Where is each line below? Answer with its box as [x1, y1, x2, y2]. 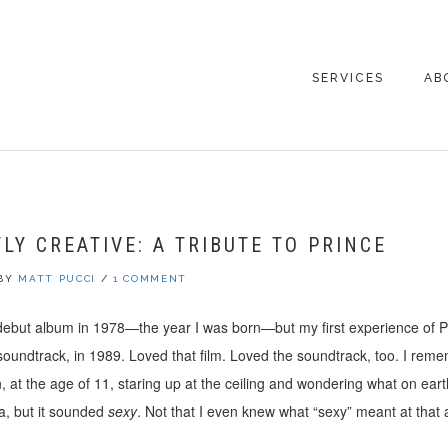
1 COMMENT [113, 273, 188, 284]
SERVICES [311, 71, 384, 85]
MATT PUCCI [18, 273, 97, 284]
